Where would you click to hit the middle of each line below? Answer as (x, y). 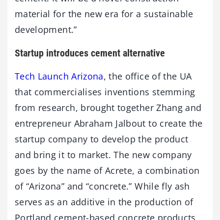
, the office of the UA (148, 76)
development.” (46, 29)
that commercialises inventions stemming (105, 92)
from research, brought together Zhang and (108, 107)
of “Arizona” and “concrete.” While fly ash (102, 186)
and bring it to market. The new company (103, 154)
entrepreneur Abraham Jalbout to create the (109, 123)
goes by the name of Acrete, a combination (107, 170)
